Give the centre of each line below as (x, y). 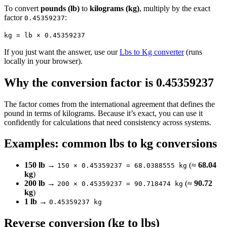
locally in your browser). (43, 61)
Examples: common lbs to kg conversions (110, 144)
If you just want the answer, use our (61, 52)
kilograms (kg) (115, 8)
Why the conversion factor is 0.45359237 (109, 82)
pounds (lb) (60, 8)
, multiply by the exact (175, 8)
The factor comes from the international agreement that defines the (109, 104)
